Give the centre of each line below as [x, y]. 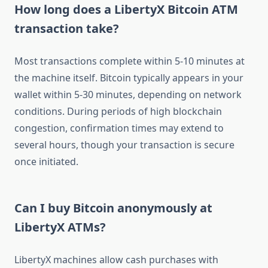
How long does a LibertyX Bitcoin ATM [126, 10]
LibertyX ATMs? [60, 227]
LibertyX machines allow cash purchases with [116, 260]
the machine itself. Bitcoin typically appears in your [129, 78]
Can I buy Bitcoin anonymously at [113, 208]
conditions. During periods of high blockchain [118, 112]
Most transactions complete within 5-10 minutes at [130, 61]
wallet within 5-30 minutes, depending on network [128, 95]
